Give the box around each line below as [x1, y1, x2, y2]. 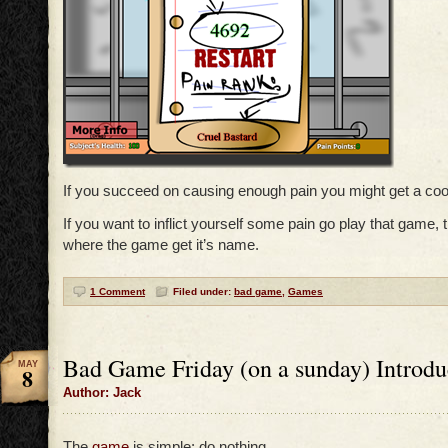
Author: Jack [63, 386, 141, 401]
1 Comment [90, 286, 145, 298]
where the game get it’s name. [63, 236, 259, 254]
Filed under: [173, 286, 234, 298]
